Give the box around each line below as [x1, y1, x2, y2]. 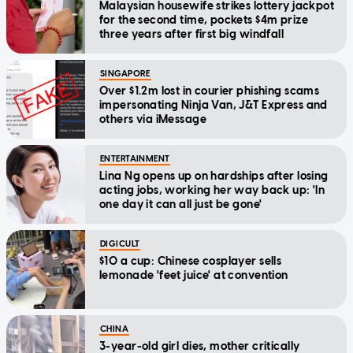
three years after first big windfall [99, 28, 284, 42]
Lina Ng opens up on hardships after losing [99, 169, 329, 184]
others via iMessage [99, 113, 206, 127]
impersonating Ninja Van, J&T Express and [99, 98, 328, 113]
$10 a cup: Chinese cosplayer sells [99, 255, 282, 269]
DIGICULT [100, 239, 140, 250]
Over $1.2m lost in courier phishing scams [99, 84, 320, 98]
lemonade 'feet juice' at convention [99, 269, 288, 283]
